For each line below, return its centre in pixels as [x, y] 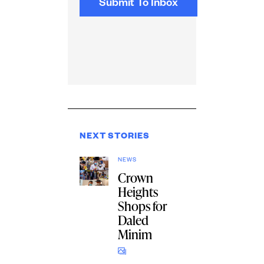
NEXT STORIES [114, 138]
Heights [138, 192]
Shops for [142, 206]
